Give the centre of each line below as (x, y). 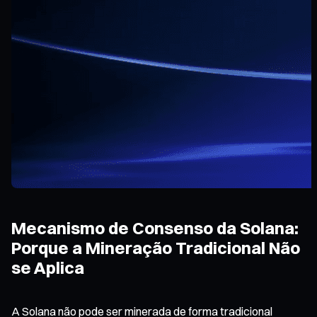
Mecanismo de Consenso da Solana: (155, 227)
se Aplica (48, 267)
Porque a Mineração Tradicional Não (156, 247)
